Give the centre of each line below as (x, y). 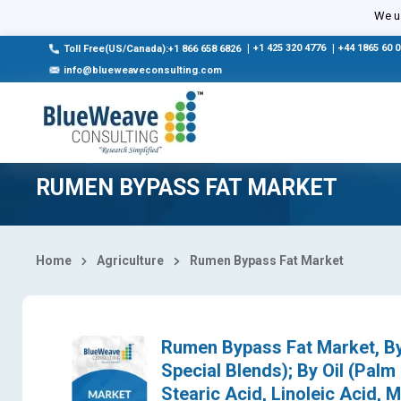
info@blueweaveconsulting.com (143, 70)
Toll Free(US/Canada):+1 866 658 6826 (152, 49)
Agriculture (131, 260)
